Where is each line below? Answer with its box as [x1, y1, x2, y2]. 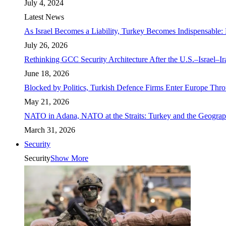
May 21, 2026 [24, 97, 69, 106]
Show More [50, 154, 88, 162]
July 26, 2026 [24, 41, 68, 49]
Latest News [24, 13, 64, 21]
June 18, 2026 [24, 69, 69, 78]
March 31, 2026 [24, 126, 75, 134]
